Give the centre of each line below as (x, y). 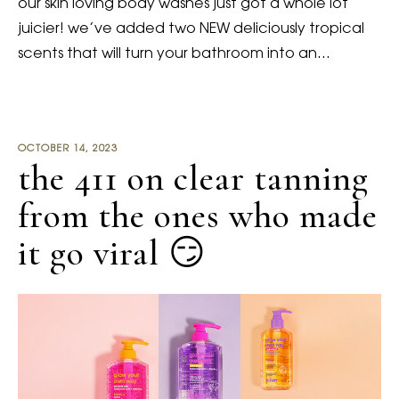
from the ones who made (198, 215)
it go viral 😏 (112, 252)
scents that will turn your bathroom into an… (174, 54)
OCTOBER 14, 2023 (68, 149)
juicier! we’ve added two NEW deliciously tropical (191, 29)
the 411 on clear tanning (193, 178)
